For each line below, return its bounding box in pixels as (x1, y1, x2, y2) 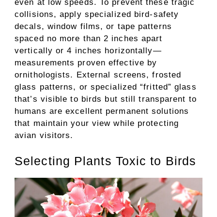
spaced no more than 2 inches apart (15, 33, 163, 43)
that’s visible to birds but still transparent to (15, 94, 197, 104)
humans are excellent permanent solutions (15, 106, 189, 116)
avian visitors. (15, 130, 74, 140)
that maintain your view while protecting (15, 118, 179, 128)
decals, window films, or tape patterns (15, 21, 172, 31)
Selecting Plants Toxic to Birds (15, 154, 197, 168)
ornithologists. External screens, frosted (15, 70, 182, 79)
